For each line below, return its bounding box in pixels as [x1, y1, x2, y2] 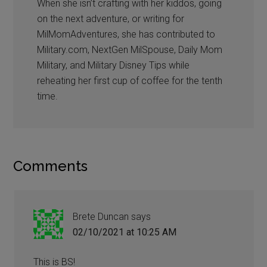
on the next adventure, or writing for [37, 13, 185, 24]
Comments [13, 157, 88, 175]
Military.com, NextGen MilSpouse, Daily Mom [37, 44, 223, 55]
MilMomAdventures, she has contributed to [37, 28, 216, 40]
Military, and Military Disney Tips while [37, 59, 190, 71]
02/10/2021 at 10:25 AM [73, 226, 177, 238]
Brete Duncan [73, 210, 129, 222]
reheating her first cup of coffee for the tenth [37, 74, 223, 86]
